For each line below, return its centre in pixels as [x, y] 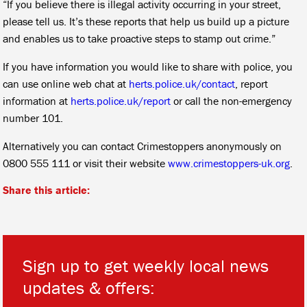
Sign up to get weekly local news [146, 266]
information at [37, 100]
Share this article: [47, 189]
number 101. [33, 118]
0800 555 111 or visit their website [86, 163]
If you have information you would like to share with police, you [148, 66]
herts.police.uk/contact [182, 83]
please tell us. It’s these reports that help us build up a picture [146, 21]
